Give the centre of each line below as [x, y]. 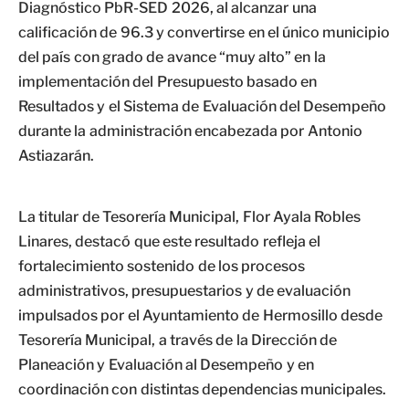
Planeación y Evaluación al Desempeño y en [166, 365]
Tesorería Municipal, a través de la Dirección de [178, 340]
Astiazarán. [56, 156]
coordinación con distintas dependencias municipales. [203, 389]
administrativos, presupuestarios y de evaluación [185, 291]
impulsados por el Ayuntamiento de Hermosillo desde [200, 315]
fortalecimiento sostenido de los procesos [162, 266]
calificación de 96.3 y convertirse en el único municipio [204, 32]
